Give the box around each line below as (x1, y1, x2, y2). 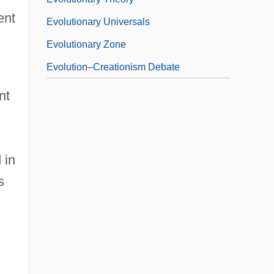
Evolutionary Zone (46, 39, 126, 50)
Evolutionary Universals (46, 16, 150, 27)
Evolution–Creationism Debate (46, 61, 180, 72)
